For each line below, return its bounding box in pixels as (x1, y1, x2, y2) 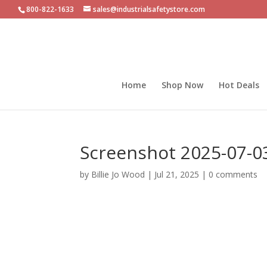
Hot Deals (219, 79, 259, 91)
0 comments (209, 169, 258, 180)
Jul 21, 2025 (154, 169, 200, 180)
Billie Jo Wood (91, 169, 145, 180)
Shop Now (162, 79, 203, 91)
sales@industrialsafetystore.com (93, 4, 205, 14)
